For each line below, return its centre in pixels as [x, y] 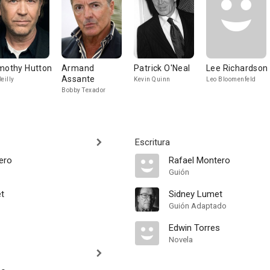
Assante [78, 79]
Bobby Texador [84, 90]
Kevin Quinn [152, 79]
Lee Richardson [237, 68]
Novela [181, 240]
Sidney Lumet [196, 194]
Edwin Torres [194, 228]
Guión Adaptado [198, 206]
